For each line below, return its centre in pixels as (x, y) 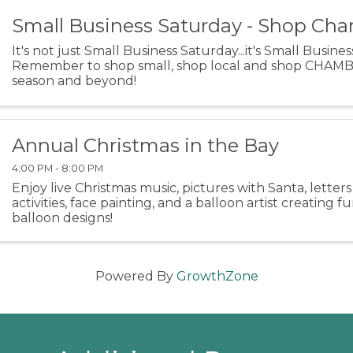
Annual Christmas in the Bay (146, 146)
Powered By (136, 276)
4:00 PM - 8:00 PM (58, 168)
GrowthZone (217, 276)
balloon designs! (63, 217)
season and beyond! (74, 81)
